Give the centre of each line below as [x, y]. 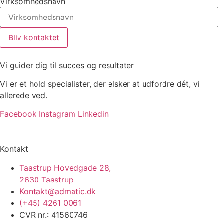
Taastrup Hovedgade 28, [65, 168]
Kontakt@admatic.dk [58, 191]
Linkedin [93, 114]
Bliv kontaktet [34, 37]
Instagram [57, 114]
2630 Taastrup [46, 179]
